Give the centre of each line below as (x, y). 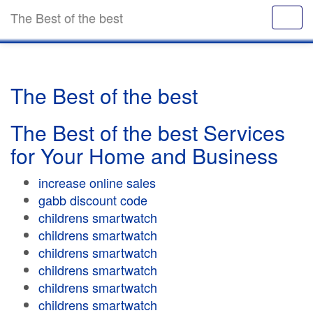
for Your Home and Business (144, 155)
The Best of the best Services (148, 132)
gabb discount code (93, 200)
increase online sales (97, 182)
